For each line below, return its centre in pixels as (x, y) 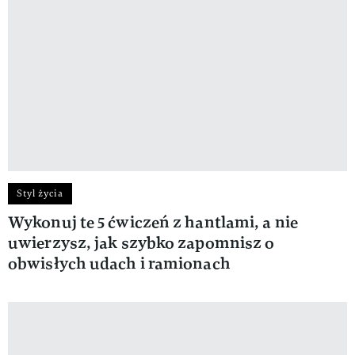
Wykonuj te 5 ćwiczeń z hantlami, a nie (153, 222)
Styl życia (40, 193)
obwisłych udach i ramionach (119, 263)
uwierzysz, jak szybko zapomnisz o (141, 242)
